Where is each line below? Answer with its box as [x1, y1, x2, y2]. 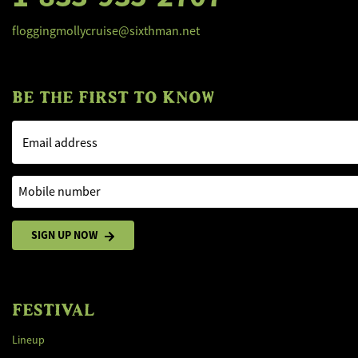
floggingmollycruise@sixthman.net [12, 23, 200, 39]
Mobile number [11, 177, 93, 193]
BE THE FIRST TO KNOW [12, 86, 215, 107]
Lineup [12, 332, 45, 347]
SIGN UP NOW [31, 228, 97, 242]
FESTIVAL [12, 299, 95, 320]
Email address [22, 135, 97, 151]
